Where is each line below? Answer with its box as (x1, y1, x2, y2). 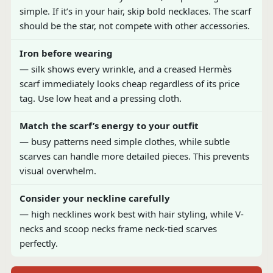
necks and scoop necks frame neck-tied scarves (19, 222, 217, 235)
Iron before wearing (19, 47, 113, 60)
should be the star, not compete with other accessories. (19, 19, 250, 32)
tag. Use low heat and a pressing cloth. (19, 92, 182, 105)
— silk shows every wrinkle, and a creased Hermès (19, 63, 232, 76)
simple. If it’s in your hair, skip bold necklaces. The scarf (19, 5, 251, 18)
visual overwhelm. (19, 165, 96, 177)
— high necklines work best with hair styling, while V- (19, 208, 244, 221)
